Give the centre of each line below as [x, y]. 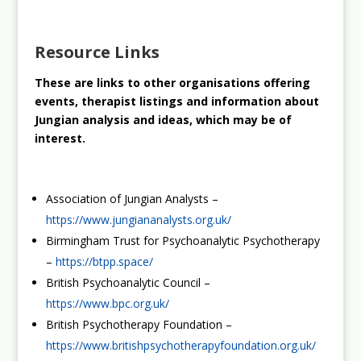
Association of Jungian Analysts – [132, 198]
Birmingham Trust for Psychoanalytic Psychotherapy [183, 240]
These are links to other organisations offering [172, 82]
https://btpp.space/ [104, 261]
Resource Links [97, 52]
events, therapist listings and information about [176, 101]
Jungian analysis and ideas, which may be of [163, 119]
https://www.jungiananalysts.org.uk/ [138, 219]
